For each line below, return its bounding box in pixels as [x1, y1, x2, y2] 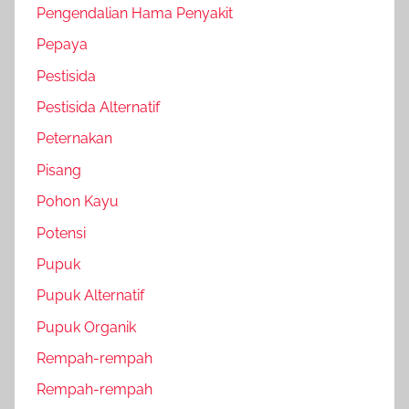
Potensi [37, 224, 86, 242]
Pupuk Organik [37, 318, 136, 336]
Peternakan [37, 130, 112, 148]
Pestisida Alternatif [37, 99, 160, 117]
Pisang [37, 161, 81, 179]
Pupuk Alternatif [37, 287, 144, 305]
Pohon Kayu [37, 193, 119, 211]
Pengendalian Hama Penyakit [37, 4, 233, 22]
